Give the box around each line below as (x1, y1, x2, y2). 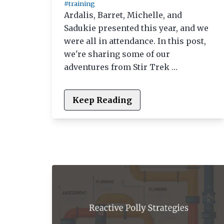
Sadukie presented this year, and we (64, 23, 208, 33)
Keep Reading (72, 95, 132, 105)
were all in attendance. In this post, (64, 36, 206, 46)
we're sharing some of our (64, 49, 170, 59)
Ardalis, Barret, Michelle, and (64, 10, 182, 20)
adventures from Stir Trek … (64, 62, 177, 72)
